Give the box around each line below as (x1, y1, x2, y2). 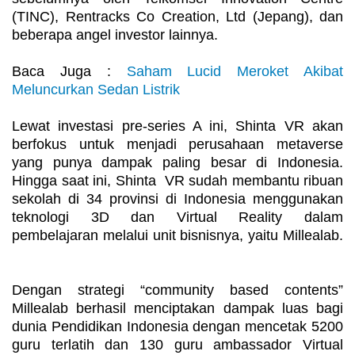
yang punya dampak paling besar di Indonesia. (12, 155, 343, 171)
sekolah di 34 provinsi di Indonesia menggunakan (12, 191, 343, 208)
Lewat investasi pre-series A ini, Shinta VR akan (12, 118, 343, 135)
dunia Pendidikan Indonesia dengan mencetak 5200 (12, 319, 343, 335)
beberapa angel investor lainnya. (12, 27, 218, 44)
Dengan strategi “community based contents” (12, 282, 343, 299)
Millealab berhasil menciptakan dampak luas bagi (12, 300, 343, 317)
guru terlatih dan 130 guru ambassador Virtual (12, 337, 343, 353)
